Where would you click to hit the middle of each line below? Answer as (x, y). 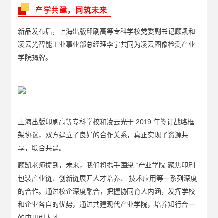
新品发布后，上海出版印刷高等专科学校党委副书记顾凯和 (107, 31)
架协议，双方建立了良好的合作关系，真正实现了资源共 (103, 135)
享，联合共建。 (42, 148)
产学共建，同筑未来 (71, 10)
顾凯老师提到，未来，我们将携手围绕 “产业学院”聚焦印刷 (107, 165)
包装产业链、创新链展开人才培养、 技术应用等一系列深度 (108, 178)
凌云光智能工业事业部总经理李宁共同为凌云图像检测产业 (107, 45)
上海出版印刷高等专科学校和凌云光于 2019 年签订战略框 (106, 122)
